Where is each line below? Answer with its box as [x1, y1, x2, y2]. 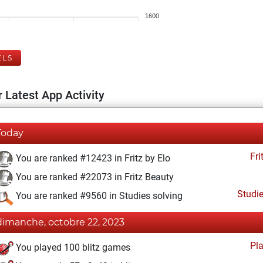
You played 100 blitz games [14, 242, 130, 254]
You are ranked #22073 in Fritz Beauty [14, 171, 174, 183]
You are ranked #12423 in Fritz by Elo [14, 153, 170, 164]
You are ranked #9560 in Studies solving [14, 190, 183, 202]
